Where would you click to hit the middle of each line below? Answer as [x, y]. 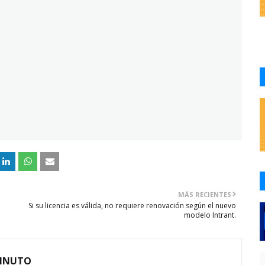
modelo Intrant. [210, 215]
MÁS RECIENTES [205, 194]
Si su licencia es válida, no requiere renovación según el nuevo [132, 206]
